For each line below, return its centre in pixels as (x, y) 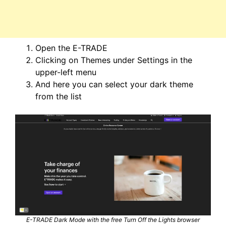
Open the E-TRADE (71, 48)
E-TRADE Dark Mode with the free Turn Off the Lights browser (113, 220)
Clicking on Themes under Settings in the (114, 60)
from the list (59, 96)
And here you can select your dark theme (114, 84)
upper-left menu (66, 72)
